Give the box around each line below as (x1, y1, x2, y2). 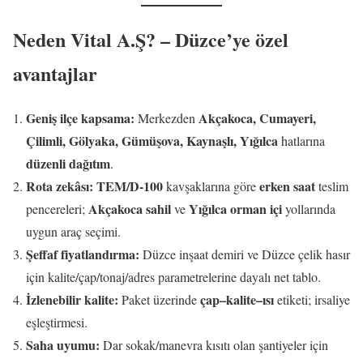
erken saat (259, 176, 315, 195)
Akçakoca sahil (88, 199, 171, 218)
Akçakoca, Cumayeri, (199, 108, 316, 127)
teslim (315, 177, 348, 194)
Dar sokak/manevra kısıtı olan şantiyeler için (100, 335, 328, 353)
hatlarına (278, 131, 325, 149)
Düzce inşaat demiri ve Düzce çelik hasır (139, 245, 350, 263)
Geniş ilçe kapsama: (26, 108, 135, 127)
